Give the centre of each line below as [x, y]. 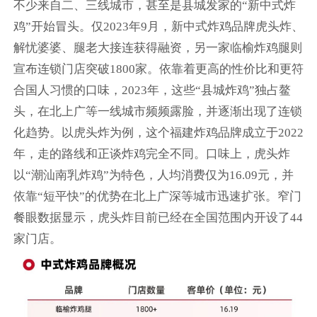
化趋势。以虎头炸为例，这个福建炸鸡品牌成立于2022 [158, 133]
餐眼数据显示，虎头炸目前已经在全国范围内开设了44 [158, 218]
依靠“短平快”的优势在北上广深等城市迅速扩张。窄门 [157, 197]
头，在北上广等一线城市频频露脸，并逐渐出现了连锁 [157, 112]
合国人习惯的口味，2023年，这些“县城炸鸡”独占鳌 [152, 91]
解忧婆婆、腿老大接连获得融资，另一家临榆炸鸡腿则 [157, 48]
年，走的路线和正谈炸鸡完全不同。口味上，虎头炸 [151, 154]
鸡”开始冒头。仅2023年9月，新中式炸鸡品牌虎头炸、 [158, 27]
